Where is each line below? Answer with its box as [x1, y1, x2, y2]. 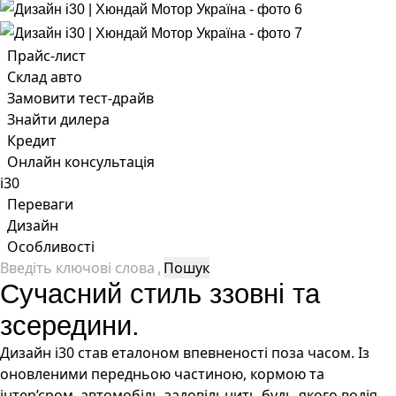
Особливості [7, 236, 95, 256]
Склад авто [7, 66, 82, 87]
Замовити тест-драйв [7, 88, 154, 108]
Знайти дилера [7, 109, 110, 129]
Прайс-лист [7, 45, 86, 65]
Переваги [7, 194, 73, 214]
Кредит [7, 130, 57, 150]
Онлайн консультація [7, 151, 155, 171]
